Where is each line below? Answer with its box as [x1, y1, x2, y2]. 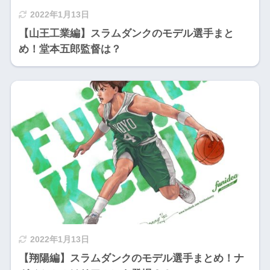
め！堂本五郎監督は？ [18, 43, 121, 55]
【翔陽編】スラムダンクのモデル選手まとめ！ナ [18, 252, 244, 264]
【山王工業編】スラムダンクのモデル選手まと [18, 28, 234, 40]
